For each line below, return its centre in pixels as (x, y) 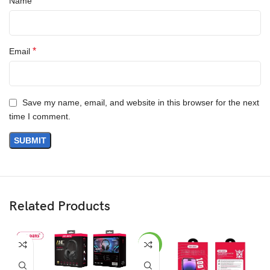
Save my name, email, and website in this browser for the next (141, 103)
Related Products (60, 207)
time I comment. (40, 117)
